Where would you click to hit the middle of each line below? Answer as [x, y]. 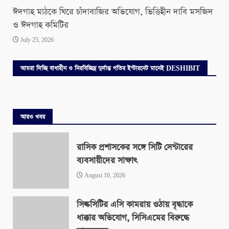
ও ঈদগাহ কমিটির [41, 26]
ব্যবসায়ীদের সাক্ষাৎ [107, 161]
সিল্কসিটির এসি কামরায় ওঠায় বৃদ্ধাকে [135, 204]
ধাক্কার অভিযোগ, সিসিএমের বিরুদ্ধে [133, 218]
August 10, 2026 [104, 176]
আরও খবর [33, 117]
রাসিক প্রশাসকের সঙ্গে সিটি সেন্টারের [135, 147]
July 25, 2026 [36, 41]
